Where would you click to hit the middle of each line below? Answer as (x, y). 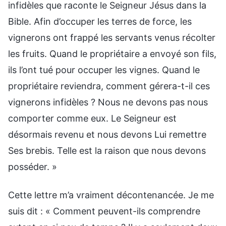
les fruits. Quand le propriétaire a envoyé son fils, (112, 53)
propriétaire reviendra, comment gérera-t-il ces (109, 86)
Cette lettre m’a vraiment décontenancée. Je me (111, 195)
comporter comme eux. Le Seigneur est (92, 118)
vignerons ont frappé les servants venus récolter (112, 37)
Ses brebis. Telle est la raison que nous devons (107, 150)
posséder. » (33, 166)
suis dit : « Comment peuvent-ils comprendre (104, 211)
